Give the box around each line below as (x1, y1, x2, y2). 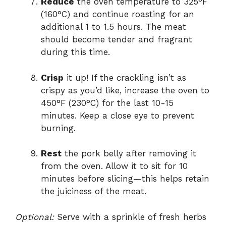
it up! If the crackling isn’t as (64, 72, 186, 83)
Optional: (15, 211, 54, 222)
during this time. (41, 47, 110, 58)
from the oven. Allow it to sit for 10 (41, 161, 188, 172)
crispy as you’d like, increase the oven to (41, 85, 209, 95)
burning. (41, 123, 76, 133)
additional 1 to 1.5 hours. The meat (41, 22, 186, 32)
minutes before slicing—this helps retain (41, 174, 209, 184)
